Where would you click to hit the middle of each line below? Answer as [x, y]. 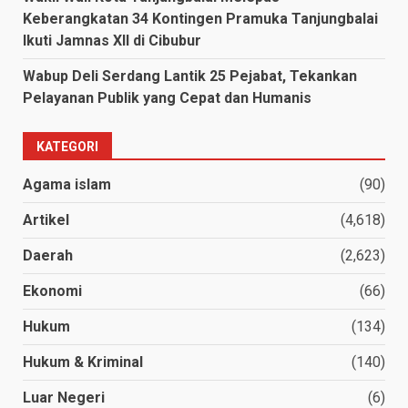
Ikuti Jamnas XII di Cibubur [112, 40]
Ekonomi [52, 291]
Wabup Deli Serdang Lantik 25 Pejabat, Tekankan [190, 76]
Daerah [48, 255]
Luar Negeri [64, 397]
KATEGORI [67, 146]
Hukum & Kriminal [83, 362]
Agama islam [67, 184]
